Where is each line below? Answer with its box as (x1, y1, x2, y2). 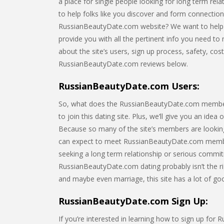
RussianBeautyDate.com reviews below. (58, 59, 188, 68)
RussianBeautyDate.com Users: (58, 80, 199, 92)
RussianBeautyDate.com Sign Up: (58, 195, 208, 207)
